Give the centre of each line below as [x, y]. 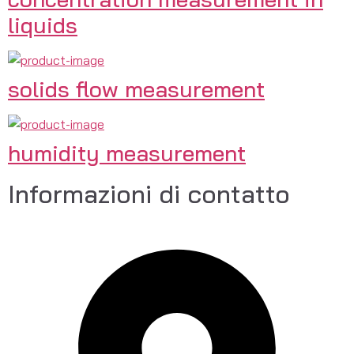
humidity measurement [127, 153]
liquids [43, 25]
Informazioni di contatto [149, 194]
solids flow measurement [136, 89]
